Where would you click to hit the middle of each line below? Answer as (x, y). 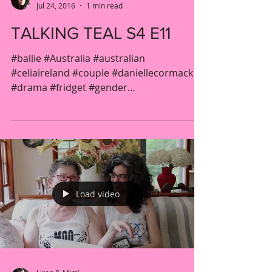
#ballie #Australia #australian (78, 58)
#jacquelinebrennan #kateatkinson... (94, 102)
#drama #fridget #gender (69, 87)
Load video (98, 194)
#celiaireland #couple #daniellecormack (102, 73)
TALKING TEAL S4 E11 (91, 33)
